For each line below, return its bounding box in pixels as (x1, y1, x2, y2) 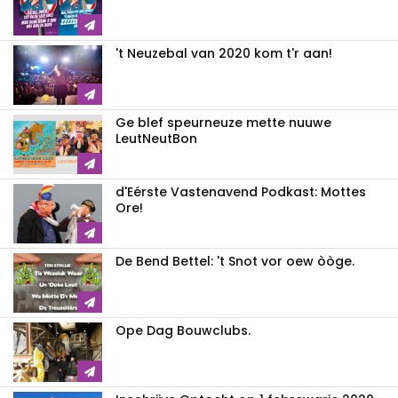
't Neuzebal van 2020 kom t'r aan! (115, 44, 332, 63)
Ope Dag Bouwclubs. (115, 322, 251, 340)
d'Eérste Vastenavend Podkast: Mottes (115, 183, 366, 202)
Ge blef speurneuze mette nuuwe (115, 114, 331, 132)
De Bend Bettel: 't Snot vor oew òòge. (115, 252, 354, 271)
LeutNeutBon (115, 130, 197, 148)
